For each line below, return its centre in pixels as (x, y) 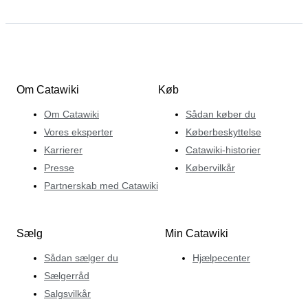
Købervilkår (210, 167)
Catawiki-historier (223, 150)
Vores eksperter (78, 132)
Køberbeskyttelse (223, 132)
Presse (59, 167)
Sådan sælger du (81, 257)
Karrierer (63, 150)
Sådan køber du (221, 114)
